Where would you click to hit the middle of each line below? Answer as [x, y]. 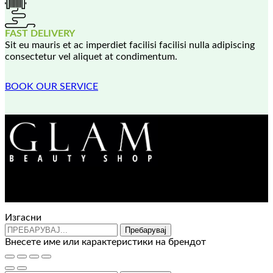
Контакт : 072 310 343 [136, 185]
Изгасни [23, 218]
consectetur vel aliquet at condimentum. [91, 57]
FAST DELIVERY [40, 34]
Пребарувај [146, 230]
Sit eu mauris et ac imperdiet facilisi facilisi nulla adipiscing [130, 45]
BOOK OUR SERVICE [51, 87]
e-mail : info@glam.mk [136, 196]
